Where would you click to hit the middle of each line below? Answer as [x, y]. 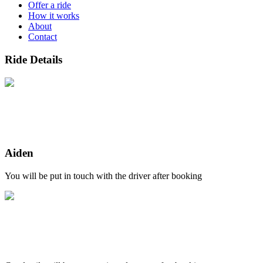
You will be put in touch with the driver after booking [103, 176]
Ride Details [33, 60]
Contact [43, 37]
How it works [54, 16]
